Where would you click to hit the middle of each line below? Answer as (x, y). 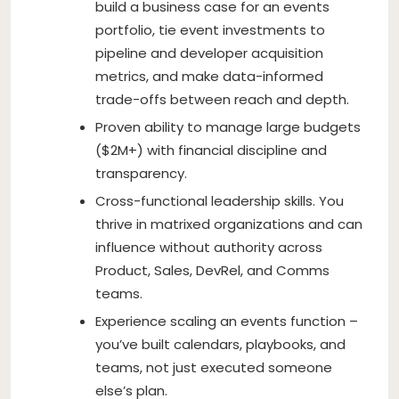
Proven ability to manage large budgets (228, 126)
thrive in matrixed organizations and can (229, 224)
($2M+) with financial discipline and (211, 150)
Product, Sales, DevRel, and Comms (212, 270)
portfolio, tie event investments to (210, 29)
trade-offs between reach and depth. (222, 99)
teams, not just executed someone (214, 367)
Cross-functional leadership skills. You (220, 200)
